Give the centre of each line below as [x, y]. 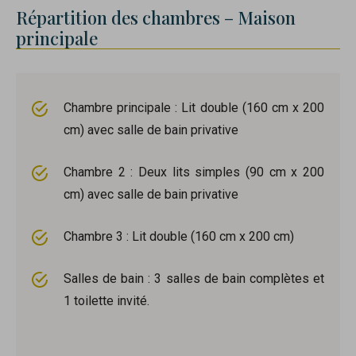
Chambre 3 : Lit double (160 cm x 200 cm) [179, 237]
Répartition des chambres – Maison [156, 18]
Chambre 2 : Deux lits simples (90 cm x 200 [194, 172]
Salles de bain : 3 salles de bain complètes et [194, 279]
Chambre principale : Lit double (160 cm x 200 [194, 108]
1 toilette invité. [106, 301]
